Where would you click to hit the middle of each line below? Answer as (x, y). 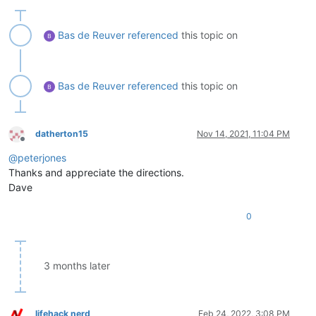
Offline (35, 144)
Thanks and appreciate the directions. (96, 173)
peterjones (42, 158)
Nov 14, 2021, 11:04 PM (243, 134)
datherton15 (62, 134)
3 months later (77, 266)
